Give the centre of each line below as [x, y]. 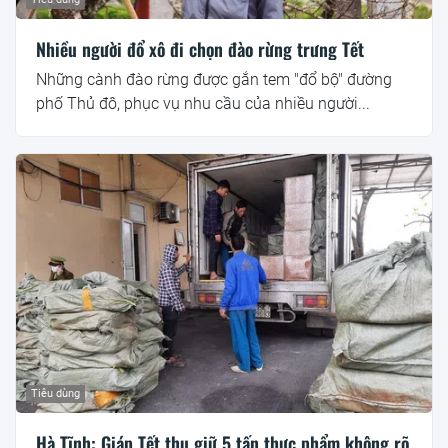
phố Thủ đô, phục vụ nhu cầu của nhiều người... [203, 103]
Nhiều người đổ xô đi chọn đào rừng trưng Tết [200, 48]
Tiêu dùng [55, 394]
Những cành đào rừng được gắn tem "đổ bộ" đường [214, 79]
